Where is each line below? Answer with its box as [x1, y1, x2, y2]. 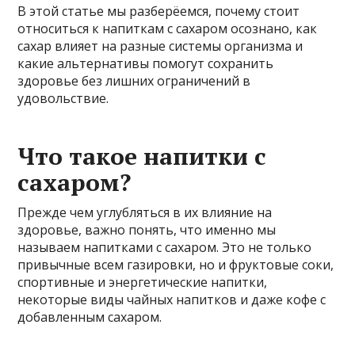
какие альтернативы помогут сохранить [17, 54, 274, 72]
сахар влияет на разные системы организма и [17, 36, 303, 55]
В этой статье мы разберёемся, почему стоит [17, 2, 300, 20]
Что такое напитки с [17, 139, 267, 172]
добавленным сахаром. [17, 307, 162, 326]
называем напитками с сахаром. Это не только [17, 238, 312, 256]
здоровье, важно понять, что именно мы [17, 220, 277, 239]
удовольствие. [17, 89, 109, 107]
